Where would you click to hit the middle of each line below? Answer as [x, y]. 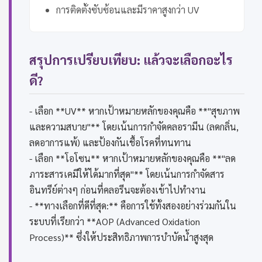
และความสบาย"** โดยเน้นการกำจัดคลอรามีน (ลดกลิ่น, [134, 127]
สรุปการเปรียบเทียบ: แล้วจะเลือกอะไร [131, 60]
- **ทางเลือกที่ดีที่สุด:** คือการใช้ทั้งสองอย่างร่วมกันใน [133, 206]
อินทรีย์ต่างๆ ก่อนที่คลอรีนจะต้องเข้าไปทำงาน [118, 190]
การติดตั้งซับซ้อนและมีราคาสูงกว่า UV [128, 10]
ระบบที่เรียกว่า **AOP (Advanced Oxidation [115, 222]
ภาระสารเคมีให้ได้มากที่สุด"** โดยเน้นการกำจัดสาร [127, 174]
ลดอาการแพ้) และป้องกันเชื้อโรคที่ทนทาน [110, 143]
